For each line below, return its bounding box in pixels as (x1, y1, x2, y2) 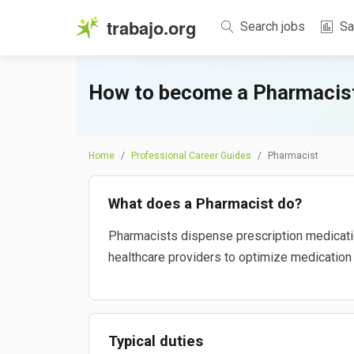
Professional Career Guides (131, 150, 251, 161)
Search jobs (237, 18, 305, 34)
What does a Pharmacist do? (108, 195, 302, 212)
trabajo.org (107, 14, 196, 40)
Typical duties (108, 333, 203, 349)
